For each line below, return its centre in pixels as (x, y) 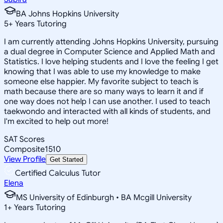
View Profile (25, 159)
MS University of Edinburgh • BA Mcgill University (104, 197)
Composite (24, 149)
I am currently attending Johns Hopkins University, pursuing (111, 42)
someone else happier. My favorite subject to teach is (101, 81)
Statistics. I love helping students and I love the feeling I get (111, 61)
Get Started (66, 159)
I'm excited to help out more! (56, 121)
